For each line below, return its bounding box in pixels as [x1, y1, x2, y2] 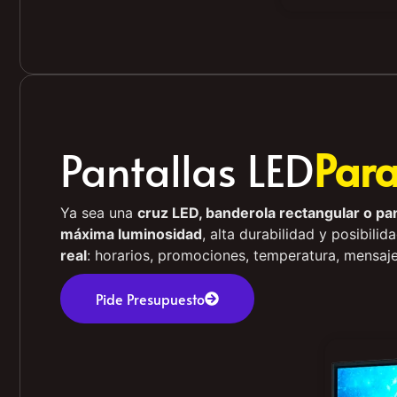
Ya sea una [60, 203, 137, 222]
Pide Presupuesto [96, 289, 205, 309]
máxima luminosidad [60, 224, 202, 243]
